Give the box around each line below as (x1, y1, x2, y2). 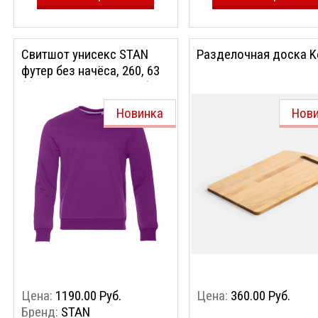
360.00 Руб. (231, 287, 290, 304)
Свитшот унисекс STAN (21, 46, 148, 62)
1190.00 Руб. (55, 287, 121, 304)
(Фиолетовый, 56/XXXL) (21, 79, 151, 95)
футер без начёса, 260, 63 (21, 62, 160, 79)
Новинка (116, 105, 163, 121)
